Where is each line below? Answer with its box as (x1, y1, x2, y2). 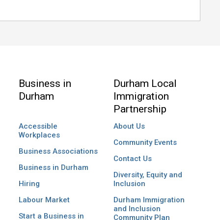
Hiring (18, 179, 40, 189)
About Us (113, 122, 145, 131)
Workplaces (18, 131, 60, 140)
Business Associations (18, 147, 98, 156)
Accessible (18, 122, 57, 131)
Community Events (113, 138, 177, 147)
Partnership (113, 103, 166, 115)
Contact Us (113, 154, 152, 164)
